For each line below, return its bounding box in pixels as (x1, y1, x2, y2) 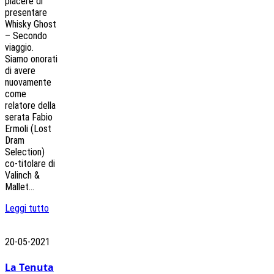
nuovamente (5, 76, 51, 89)
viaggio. (5, 42, 34, 54)
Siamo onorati (5, 53, 57, 65)
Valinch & (5, 169, 40, 182)
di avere (5, 65, 35, 77)
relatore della (5, 100, 56, 112)
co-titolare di (5, 158, 55, 170)
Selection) (5, 146, 45, 158)
